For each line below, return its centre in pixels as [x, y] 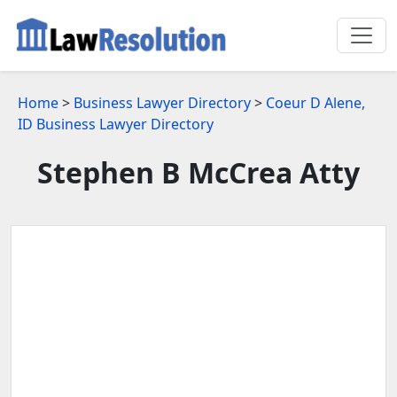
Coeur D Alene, [315, 102]
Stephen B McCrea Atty [198, 172]
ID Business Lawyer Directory [116, 124]
